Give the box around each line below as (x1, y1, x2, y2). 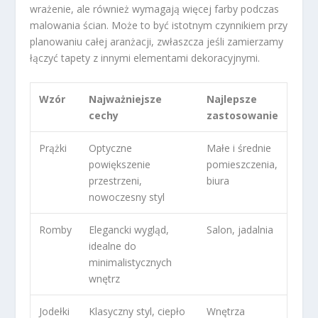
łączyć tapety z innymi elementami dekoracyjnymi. (30, 51, 261, 65)
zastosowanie (207, 108, 279, 122)
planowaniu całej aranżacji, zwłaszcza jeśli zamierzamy (30, 35, 284, 49)
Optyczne (89, 141, 133, 155)
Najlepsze (207, 92, 258, 106)
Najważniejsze (89, 92, 163, 106)
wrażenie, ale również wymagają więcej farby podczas (30, 2, 280, 16)
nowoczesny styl (89, 190, 165, 204)
